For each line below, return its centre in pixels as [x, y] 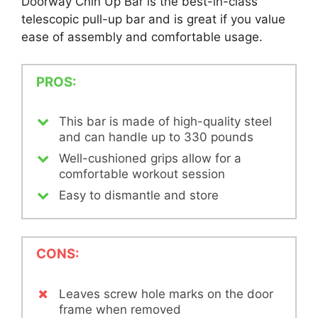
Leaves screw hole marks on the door [166, 294]
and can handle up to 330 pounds [156, 137]
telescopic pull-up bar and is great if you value [153, 19]
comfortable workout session [142, 174]
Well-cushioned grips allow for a [150, 158]
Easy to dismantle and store [139, 195]
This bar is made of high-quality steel [165, 121]
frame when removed [120, 309]
